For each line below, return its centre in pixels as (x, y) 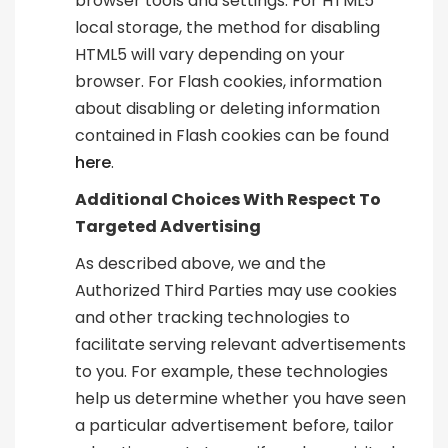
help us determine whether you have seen (240, 399)
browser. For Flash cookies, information (228, 82)
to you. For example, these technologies (231, 372)
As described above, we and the (200, 264)
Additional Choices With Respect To (228, 200)
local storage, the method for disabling (227, 28)
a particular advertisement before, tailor (234, 426)
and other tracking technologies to (212, 318)
